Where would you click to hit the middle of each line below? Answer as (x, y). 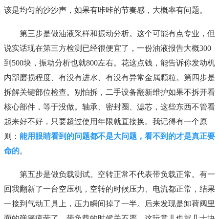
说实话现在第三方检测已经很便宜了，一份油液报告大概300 (108, 48)
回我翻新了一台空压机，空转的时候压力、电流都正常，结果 (109, 189)
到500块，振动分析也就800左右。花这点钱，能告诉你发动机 (109, 63)
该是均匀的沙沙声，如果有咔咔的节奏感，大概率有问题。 (106, 10)
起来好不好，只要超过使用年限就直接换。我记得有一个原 (106, 122)
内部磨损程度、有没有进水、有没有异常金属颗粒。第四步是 (109, 78)
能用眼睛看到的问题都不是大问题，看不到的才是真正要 (117, 136)
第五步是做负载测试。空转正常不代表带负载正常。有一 (117, 175)
